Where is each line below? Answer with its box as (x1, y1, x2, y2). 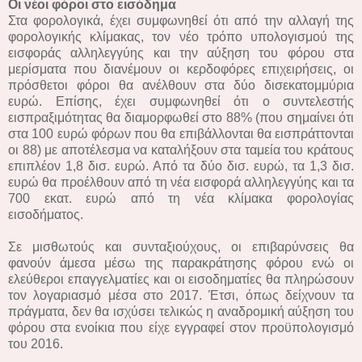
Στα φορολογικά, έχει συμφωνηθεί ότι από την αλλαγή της (8, 13, 354, 27)
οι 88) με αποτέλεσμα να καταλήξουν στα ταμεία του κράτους (8, 142, 354, 157)
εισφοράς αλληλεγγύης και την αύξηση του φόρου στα (8, 45, 354, 60)
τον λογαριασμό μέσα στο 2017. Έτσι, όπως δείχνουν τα (8, 288, 354, 302)
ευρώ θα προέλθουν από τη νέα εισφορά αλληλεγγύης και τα (8, 175, 354, 189)
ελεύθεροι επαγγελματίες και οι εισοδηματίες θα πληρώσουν (8, 271, 354, 286)
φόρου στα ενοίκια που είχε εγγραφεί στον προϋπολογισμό (8, 320, 354, 335)
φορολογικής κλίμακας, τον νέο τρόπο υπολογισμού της (8, 29, 354, 44)
